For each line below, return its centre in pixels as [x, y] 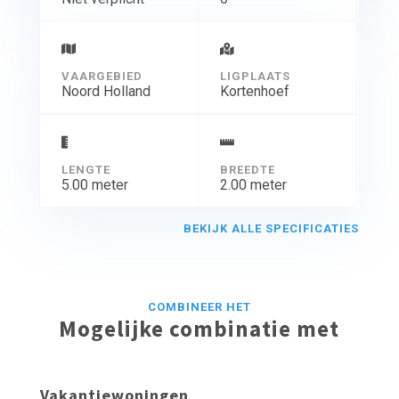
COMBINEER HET [199, 306]
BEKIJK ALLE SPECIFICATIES [272, 228]
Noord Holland [106, 91]
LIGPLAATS [255, 76]
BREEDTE [247, 169]
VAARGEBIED [102, 76]
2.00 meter [253, 184]
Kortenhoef [254, 91]
